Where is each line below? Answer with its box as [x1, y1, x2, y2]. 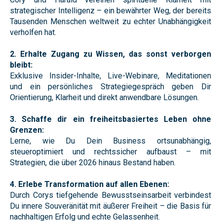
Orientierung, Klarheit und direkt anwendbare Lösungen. [10, 92, 199, 102]
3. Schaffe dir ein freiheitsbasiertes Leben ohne [10, 114, 211, 124]
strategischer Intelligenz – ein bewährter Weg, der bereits [10, 5, 211, 15]
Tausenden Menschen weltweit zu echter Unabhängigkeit [10, 16, 211, 26]
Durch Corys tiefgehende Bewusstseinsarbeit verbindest [10, 190, 211, 200]
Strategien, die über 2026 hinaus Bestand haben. [10, 157, 176, 167]
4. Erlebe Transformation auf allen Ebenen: [10, 179, 169, 189]
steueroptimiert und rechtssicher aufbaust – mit [10, 147, 211, 156]
